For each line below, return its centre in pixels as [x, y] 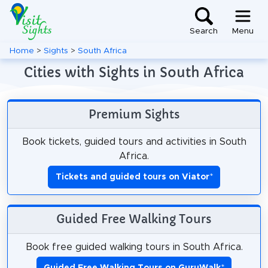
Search [204, 31]
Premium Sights [134, 114]
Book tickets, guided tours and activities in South [134, 141]
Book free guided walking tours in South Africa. [134, 247]
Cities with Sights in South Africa [134, 72]
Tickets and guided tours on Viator [132, 177]
